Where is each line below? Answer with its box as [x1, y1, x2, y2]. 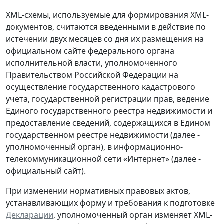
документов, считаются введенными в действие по [6, 21, 206, 33]
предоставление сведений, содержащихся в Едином [6, 117, 210, 129]
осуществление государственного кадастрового [6, 81, 195, 93]
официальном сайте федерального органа [6, 45, 174, 57]
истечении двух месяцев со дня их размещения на [6, 33, 204, 45]
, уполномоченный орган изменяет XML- [53, 209, 212, 221]
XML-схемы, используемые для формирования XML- [6, 9, 209, 21]
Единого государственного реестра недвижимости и [6, 105, 212, 117]
